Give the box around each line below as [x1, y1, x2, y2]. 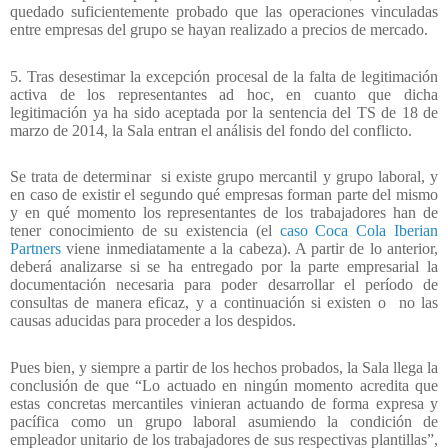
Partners [10, 240, 61, 258]
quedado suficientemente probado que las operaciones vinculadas [10, 3, 438, 21]
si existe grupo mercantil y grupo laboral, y [160, 168, 439, 186]
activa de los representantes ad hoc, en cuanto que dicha [10, 85, 438, 103]
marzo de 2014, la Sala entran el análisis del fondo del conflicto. [10, 121, 412, 139]
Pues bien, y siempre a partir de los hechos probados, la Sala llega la [10, 359, 438, 376]
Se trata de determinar [10, 168, 151, 186]
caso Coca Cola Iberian [279, 222, 439, 240]
